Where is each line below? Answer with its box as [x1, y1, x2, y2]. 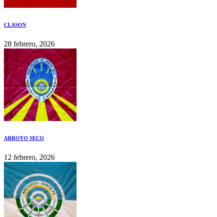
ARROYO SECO [4, 135, 44, 141]
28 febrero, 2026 [4, 40, 55, 48]
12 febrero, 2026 [4, 153, 55, 162]
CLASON [4, 22, 26, 28]
